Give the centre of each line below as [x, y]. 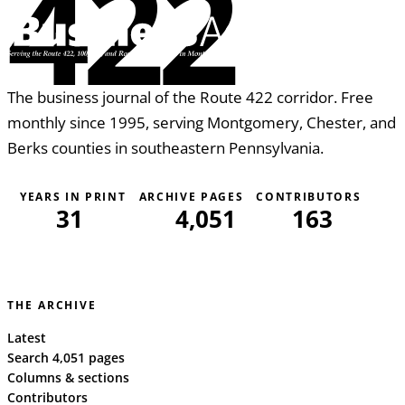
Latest [27, 337]
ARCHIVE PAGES [191, 196]
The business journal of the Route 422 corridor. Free [190, 96]
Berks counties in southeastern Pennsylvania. [165, 147]
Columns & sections [68, 377]
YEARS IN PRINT [73, 196]
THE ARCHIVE [52, 305]
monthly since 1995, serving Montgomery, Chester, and [202, 122]
